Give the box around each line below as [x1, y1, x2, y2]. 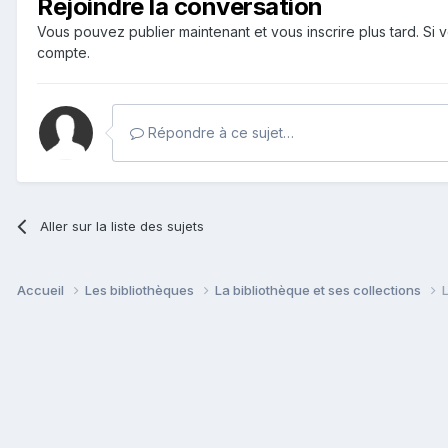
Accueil [17, 281, 67, 298]
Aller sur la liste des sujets [40, 217, 205, 234]
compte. [37, 43, 90, 61]
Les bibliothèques [85, 281, 197, 298]
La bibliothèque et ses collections [215, 281, 424, 298]
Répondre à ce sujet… [144, 123, 294, 141]
